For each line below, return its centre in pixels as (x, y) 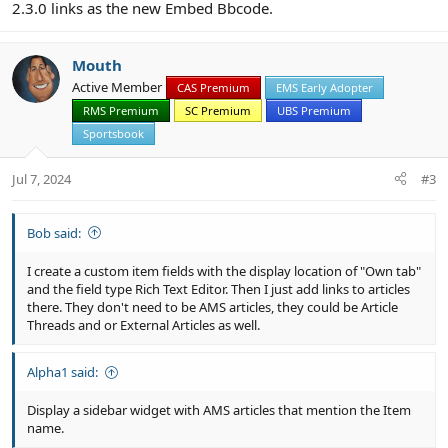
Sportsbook (113, 133)
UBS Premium (314, 110)
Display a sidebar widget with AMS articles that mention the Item (219, 410)
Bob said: (54, 232)
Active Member (117, 86)
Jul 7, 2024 (41, 178)
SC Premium (218, 110)
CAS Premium (213, 87)
